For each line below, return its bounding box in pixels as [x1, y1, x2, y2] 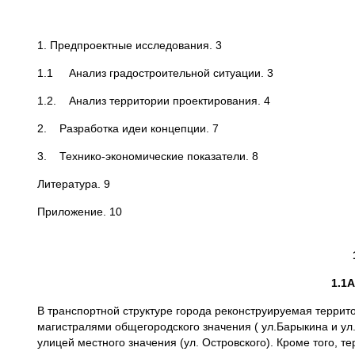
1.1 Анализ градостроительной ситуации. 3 [37, 67, 273, 79]
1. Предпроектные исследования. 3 [37, 39, 222, 52]
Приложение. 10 [37, 205, 122, 218]
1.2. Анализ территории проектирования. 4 [37, 94, 270, 107]
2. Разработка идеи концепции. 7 [37, 122, 219, 135]
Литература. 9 [37, 177, 110, 190]
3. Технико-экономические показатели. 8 [37, 150, 258, 162]
